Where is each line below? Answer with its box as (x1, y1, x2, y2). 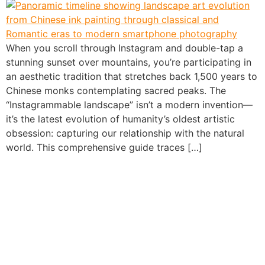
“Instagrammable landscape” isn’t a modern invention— (6, 98, 253, 111)
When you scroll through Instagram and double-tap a (6, 41, 243, 54)
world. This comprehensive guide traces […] (6, 141, 202, 153)
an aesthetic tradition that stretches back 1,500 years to (6, 70, 257, 82)
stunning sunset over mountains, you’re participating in (6, 56, 251, 68)
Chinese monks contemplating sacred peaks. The (6, 84, 226, 96)
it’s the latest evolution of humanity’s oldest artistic (6, 112, 235, 125)
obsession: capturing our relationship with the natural (6, 127, 244, 139)
